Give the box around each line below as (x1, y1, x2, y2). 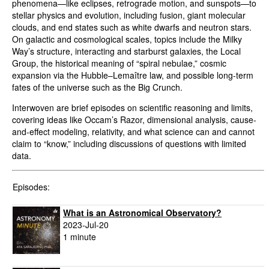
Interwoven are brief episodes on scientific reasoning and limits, (12, 101, 253, 114)
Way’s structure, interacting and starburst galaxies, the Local (12, 45, 241, 58)
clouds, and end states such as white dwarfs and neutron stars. (12, 21, 252, 34)
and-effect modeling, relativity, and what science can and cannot (12, 125, 255, 138)
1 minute (63, 231, 96, 243)
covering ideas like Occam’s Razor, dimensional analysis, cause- (12, 113, 256, 126)
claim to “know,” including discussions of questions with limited (12, 138, 246, 150)
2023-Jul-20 (63, 219, 109, 231)
